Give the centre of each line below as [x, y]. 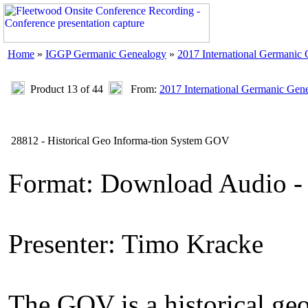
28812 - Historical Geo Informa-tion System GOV [119, 141]
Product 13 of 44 [67, 89]
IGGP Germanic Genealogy [106, 54]
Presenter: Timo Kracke [136, 244]
